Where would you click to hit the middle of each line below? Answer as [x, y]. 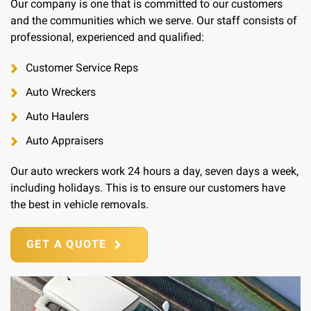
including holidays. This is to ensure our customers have [148, 188]
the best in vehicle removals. [79, 205]
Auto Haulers [57, 117]
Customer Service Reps [82, 68]
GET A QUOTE [67, 244]
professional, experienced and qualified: [107, 37]
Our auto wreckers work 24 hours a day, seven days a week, [154, 171]
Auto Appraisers [65, 141]
